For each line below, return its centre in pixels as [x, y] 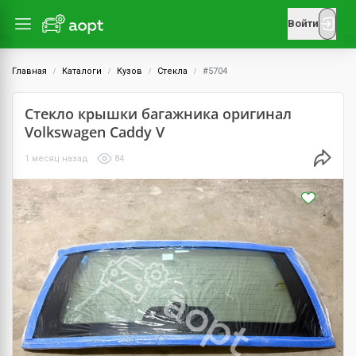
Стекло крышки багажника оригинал [158, 114]
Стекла [172, 71]
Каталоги [82, 71]
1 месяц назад [56, 158]
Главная [29, 71]
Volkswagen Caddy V [95, 132]
